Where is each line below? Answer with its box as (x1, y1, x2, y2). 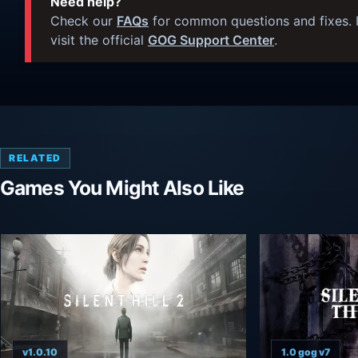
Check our (50, 13, 117, 30)
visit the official (50, 32, 148, 49)
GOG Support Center (148, 32, 274, 49)
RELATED (9, 152, 62, 165)
